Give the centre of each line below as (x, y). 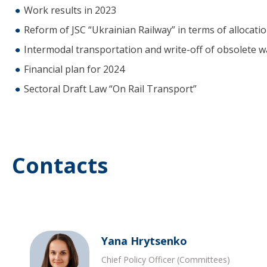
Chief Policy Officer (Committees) (166, 259)
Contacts (60, 165)
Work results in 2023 (70, 10)
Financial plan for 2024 (74, 69)
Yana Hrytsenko (144, 240)
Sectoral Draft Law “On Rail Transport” (110, 89)
